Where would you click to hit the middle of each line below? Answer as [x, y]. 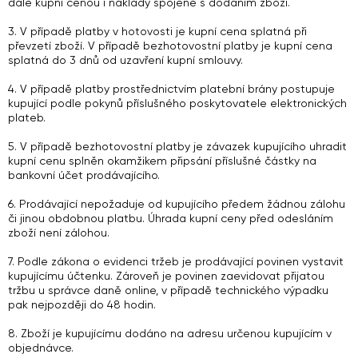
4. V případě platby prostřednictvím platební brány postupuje [171, 89]
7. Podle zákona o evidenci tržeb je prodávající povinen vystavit [176, 261]
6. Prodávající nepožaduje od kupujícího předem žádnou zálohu [177, 204]
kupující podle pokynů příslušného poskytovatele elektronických [177, 103]
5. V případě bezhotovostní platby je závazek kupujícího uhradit [177, 146]
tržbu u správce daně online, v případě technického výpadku [168, 290]
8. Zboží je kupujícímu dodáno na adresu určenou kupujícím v [170, 333]
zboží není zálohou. [59, 233]
